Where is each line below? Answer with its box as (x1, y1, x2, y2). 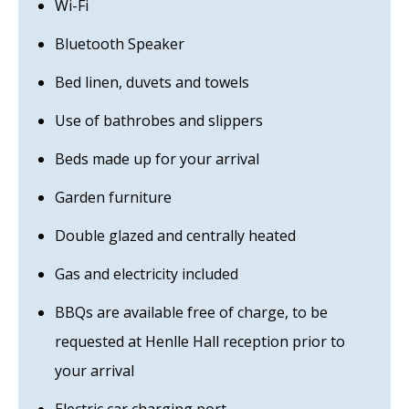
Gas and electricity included (55, 264, 238, 284)
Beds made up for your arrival (55, 149, 259, 169)
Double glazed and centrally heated (55, 225, 296, 246)
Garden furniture (55, 187, 172, 207)
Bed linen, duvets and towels (55, 72, 249, 92)
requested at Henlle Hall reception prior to (55, 331, 345, 351)
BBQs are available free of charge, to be (55, 302, 328, 322)
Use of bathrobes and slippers (55, 110, 263, 131)
